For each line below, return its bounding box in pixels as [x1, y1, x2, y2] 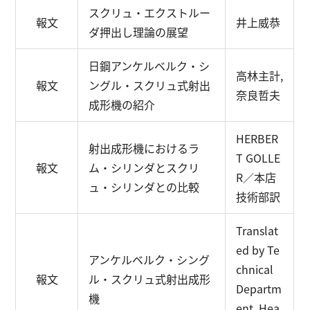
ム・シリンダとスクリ [89, 159, 200, 176]
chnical [236, 261, 274, 277]
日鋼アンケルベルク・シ [89, 57, 210, 74]
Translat [236, 222, 279, 239]
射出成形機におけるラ [89, 140, 200, 156]
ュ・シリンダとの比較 [89, 179, 200, 195]
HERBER [236, 130, 279, 147]
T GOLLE [236, 149, 281, 166]
